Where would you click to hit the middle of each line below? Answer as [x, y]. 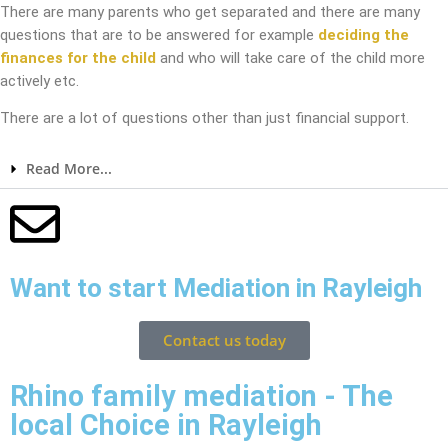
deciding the [363, 35]
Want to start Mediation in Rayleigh [216, 288]
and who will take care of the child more [290, 58]
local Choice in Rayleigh [166, 425]
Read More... [69, 169]
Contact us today [224, 340]
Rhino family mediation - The [201, 396]
